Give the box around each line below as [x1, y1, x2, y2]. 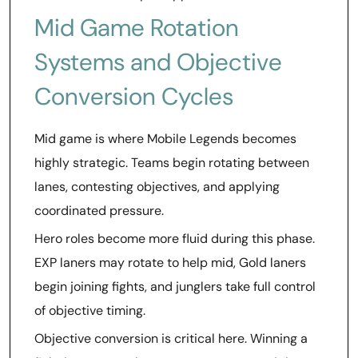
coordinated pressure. [34, 202, 164, 219]
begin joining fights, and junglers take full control [34, 278, 316, 295]
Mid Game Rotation [34, 12, 239, 43]
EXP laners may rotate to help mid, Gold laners [34, 254, 306, 271]
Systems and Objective [34, 46, 282, 78]
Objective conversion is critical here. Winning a [34, 330, 308, 347]
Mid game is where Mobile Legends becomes [34, 130, 296, 147]
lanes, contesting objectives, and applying [34, 178, 280, 195]
